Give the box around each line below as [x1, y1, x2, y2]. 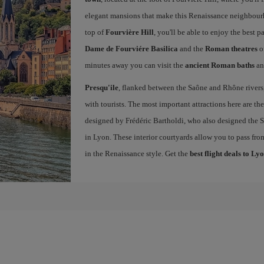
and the [177, 44, 205, 53]
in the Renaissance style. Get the [84, 149, 190, 158]
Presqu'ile [84, 83, 118, 92]
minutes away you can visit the [84, 61, 185, 70]
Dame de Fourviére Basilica [84, 44, 178, 53]
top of [84, 28, 105, 37]
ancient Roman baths [184, 61, 255, 70]
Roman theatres [204, 44, 258, 53]
